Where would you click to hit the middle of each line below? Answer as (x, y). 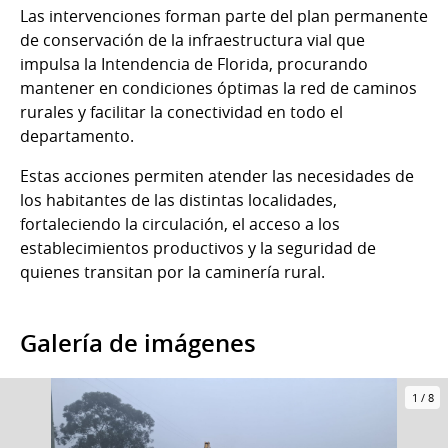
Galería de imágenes (138, 343)
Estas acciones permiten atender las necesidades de (217, 176)
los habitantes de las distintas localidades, (178, 200)
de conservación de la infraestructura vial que (192, 40)
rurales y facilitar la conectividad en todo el (181, 112)
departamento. (77, 136)
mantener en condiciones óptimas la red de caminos (218, 88)
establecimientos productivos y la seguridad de (198, 248)
